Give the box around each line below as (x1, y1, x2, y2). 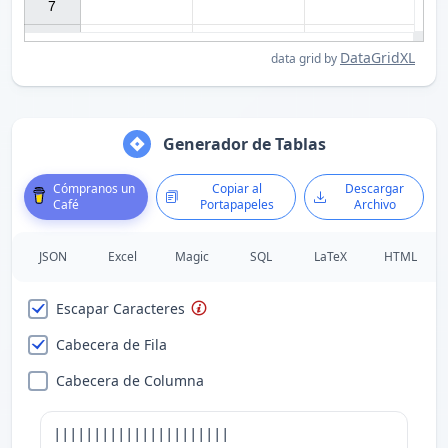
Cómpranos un (53, 180, 135, 197)
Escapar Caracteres (56, 299, 185, 318)
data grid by (271, 50, 340, 67)
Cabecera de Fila (56, 335, 167, 354)
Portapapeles (200, 196, 275, 213)
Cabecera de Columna (56, 371, 204, 390)
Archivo (353, 196, 396, 213)
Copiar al (212, 180, 263, 197)
